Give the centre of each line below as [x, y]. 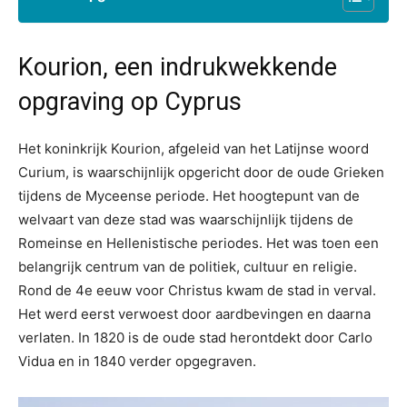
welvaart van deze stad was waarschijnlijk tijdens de [186, 219]
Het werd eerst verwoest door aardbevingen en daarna [194, 314]
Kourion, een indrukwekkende [178, 67]
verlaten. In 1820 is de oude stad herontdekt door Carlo [195, 338]
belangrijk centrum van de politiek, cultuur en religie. [188, 267]
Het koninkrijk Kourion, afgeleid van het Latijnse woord [194, 149]
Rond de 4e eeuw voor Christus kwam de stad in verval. [197, 290]
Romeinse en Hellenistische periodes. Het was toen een [199, 243]
